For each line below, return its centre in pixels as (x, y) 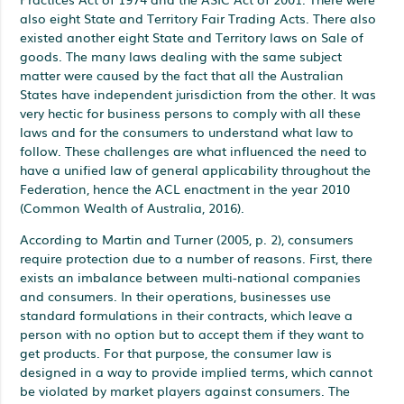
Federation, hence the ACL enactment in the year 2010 (185, 188)
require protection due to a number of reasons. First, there (197, 257)
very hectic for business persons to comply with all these (191, 112)
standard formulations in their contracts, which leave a (187, 314)
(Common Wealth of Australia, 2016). (133, 207)
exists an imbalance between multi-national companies (191, 276)
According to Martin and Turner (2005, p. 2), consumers (187, 239)
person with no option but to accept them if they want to (193, 333)
